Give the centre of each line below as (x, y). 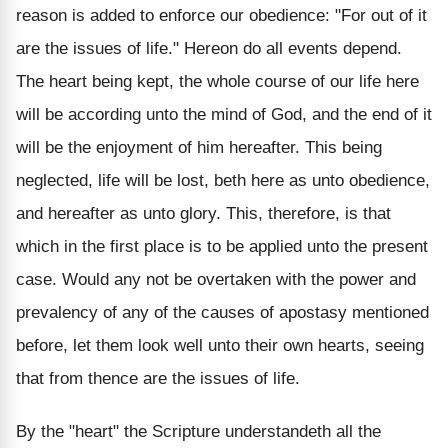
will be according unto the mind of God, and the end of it (224, 114)
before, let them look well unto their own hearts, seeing (220, 345)
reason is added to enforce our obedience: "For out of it (221, 15)
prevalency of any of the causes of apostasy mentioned (222, 312)
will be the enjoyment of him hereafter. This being (199, 147)
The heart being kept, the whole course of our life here (217, 81)
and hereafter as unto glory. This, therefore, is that (203, 213)
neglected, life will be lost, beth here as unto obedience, (223, 180)
